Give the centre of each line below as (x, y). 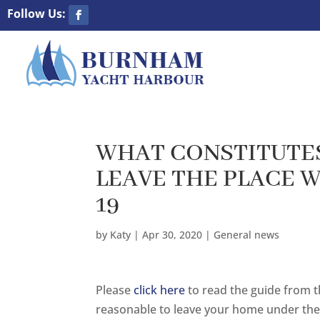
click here (160, 290)
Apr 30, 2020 (172, 234)
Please (115, 290)
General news (247, 234)
